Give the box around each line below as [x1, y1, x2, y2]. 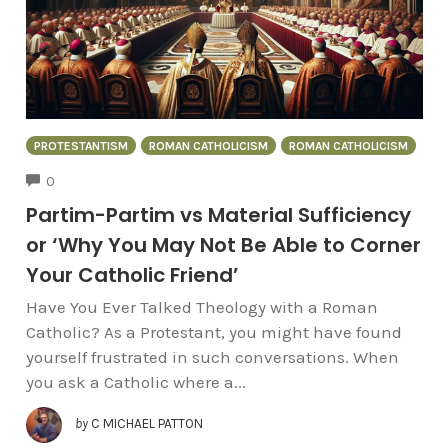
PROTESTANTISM [33, 139, 128, 154]
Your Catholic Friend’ [25, 260, 239, 289]
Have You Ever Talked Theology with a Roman [25, 296, 378, 317]
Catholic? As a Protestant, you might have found [25, 321, 402, 342]
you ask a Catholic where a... [25, 371, 246, 392]
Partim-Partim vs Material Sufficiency [25, 200, 411, 229]
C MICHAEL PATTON [90, 416, 203, 432]
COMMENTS [54, 171, 126, 187]
